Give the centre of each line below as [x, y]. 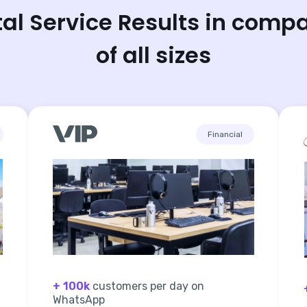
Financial [225, 134]
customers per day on [147, 286]
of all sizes [153, 55]
